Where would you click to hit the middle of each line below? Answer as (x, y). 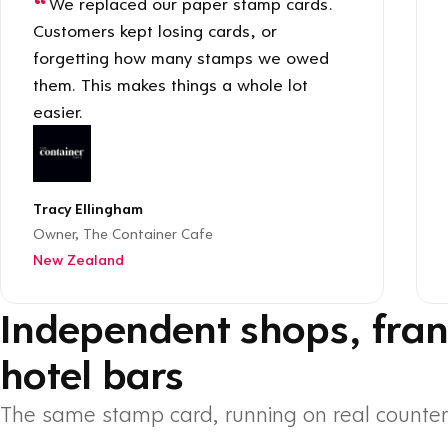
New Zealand (78, 258)
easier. (58, 110)
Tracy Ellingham (88, 207)
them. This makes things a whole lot (170, 83)
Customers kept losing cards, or (155, 29)
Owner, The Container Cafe (123, 233)
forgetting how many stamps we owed (181, 56)
